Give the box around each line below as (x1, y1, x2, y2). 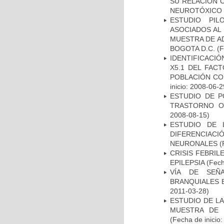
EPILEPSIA (170, 158, 204, 166)
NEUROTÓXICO (170, 6, 222, 14)
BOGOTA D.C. (170, 44, 217, 52)
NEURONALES (170, 139, 217, 147)
